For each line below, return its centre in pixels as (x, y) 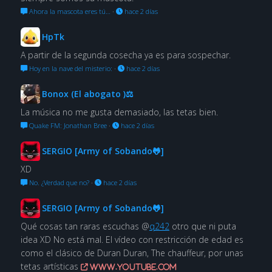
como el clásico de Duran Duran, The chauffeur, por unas (132, 253)
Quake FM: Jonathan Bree (67, 125)
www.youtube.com (132, 267)
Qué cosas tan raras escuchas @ (85, 226)
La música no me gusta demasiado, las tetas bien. (119, 112)
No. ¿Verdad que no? (58, 182)
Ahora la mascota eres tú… (69, 11)
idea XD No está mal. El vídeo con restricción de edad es (132, 239)
